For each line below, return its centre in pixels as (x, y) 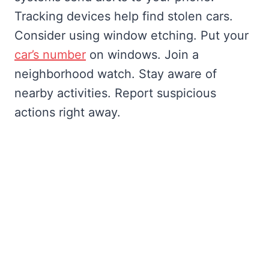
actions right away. (68, 112)
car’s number (50, 54)
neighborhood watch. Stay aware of (116, 74)
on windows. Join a (142, 54)
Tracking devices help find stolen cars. (124, 16)
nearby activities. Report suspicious (115, 93)
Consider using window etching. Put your (131, 35)
